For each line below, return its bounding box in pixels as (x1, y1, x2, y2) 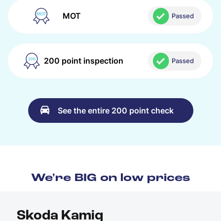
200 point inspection (44, 56, 124, 66)
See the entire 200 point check (57, 105, 174, 115)
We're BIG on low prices (31, 172, 190, 184)
